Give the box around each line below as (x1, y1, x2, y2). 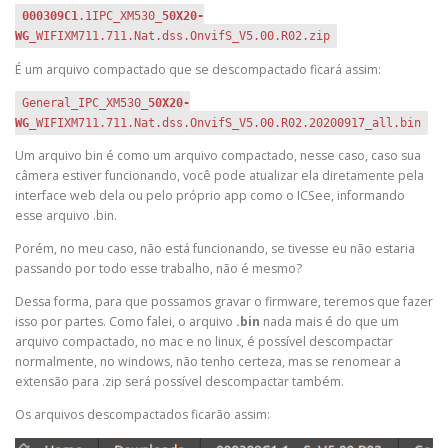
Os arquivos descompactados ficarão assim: (15, 406, 270, 424)
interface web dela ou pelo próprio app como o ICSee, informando (15, 186, 405, 204)
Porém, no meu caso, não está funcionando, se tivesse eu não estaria (15, 239, 415, 257)
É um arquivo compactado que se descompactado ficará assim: (15, 60, 381, 78)
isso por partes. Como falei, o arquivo (15, 313, 236, 331)
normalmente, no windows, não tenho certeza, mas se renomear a (15, 353, 401, 371)
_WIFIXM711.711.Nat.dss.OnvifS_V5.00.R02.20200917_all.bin (29, 115, 421, 130)
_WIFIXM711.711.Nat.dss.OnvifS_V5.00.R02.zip (29, 29, 330, 44)
